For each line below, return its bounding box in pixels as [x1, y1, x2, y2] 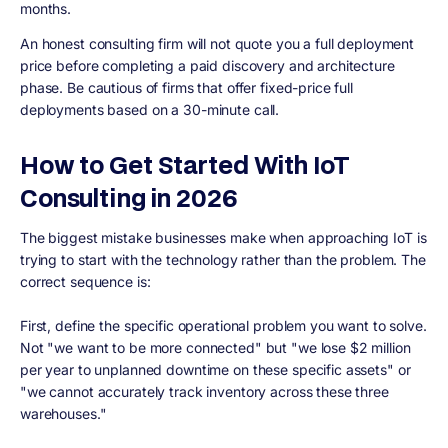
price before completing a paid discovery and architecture [20, 56, 395, 74]
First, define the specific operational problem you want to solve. [20, 316, 427, 334]
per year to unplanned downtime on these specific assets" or [20, 360, 411, 378]
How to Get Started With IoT [20, 148, 350, 182]
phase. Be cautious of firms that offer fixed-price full [20, 78, 353, 96]
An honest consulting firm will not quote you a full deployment [20, 34, 415, 52]
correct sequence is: [20, 272, 151, 290]
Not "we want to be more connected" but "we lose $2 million [20, 338, 411, 356]
